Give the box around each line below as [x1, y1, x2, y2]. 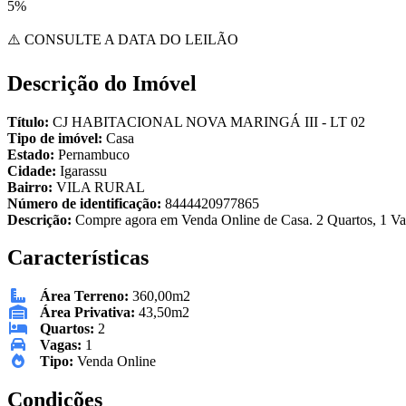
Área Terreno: [40, 288, 129, 304]
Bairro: [7, 179, 56, 195]
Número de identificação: [7, 195, 165, 211]
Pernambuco [58, 146, 130, 162]
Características [7, 246, 149, 270]
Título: [7, 113, 53, 130]
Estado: [7, 146, 58, 162]
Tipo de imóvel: [7, 130, 106, 146]
